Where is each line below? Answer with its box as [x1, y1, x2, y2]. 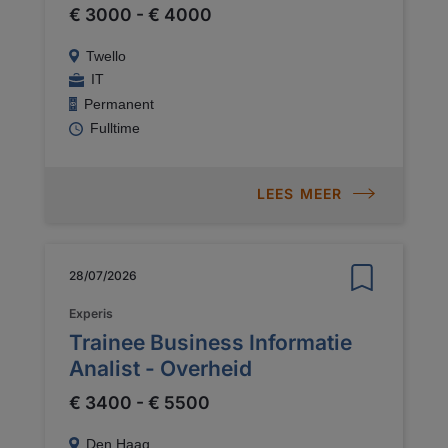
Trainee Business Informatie [69, 329, 352, 355]
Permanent [83, 95, 154, 112]
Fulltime [90, 120, 140, 136]
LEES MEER [256, 185, 343, 202]
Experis [69, 305, 113, 321]
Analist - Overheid [69, 355, 252, 381]
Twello [85, 47, 126, 64]
